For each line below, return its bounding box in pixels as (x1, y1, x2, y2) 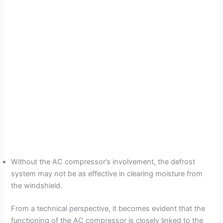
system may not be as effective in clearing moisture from (11, 169, 203, 179)
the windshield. (11, 181, 63, 191)
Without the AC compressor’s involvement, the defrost (11, 157, 196, 167)
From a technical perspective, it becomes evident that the (11, 204, 206, 214)
